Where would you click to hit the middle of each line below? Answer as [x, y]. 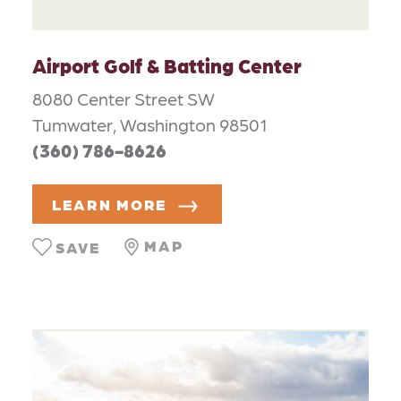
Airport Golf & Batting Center [167, 64]
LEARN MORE [109, 205]
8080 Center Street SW [124, 98]
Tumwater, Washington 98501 [150, 124]
